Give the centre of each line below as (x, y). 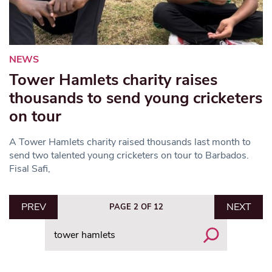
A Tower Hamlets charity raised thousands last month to (130, 142)
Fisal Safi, (30, 169)
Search (59, 226)
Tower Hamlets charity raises (113, 80)
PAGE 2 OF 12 (136, 207)
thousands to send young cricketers (136, 98)
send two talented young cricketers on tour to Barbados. (129, 156)
